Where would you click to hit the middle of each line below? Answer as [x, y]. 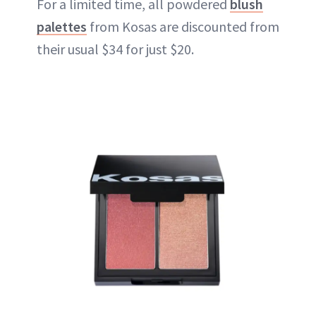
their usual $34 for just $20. [115, 49]
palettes [62, 26]
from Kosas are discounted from [183, 26]
